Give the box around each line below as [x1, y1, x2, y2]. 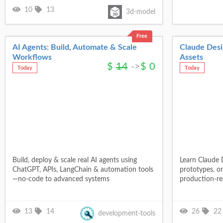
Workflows [12, 53, 52, 61]
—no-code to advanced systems [12, 176, 110, 183]
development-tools [98, 210, 155, 217]
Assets [179, 53, 203, 61]
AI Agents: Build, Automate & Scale [12, 43, 137, 51]
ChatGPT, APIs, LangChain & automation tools [12, 166, 153, 174]
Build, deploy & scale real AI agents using [12, 157, 137, 164]
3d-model [125, 8, 155, 15]
